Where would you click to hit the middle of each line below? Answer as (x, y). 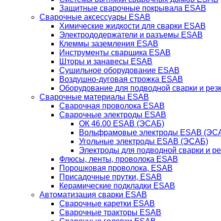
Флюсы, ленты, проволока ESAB (119, 159)
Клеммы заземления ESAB (109, 44)
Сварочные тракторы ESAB (110, 212)
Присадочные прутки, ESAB (110, 177)
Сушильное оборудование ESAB (119, 70)
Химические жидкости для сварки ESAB (132, 26)
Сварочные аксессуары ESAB (95, 17)
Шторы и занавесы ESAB (106, 61)
